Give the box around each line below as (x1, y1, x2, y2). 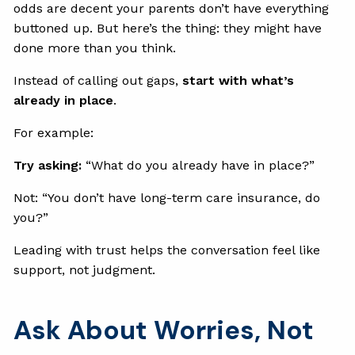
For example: (13, 124, 94, 140)
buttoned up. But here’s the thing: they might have (13, 20, 323, 36)
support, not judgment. (13, 261, 156, 277)
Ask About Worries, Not (13, 312, 315, 347)
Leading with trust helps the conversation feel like (13, 242, 321, 258)
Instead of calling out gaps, (13, 72, 183, 88)
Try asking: (13, 157, 82, 173)
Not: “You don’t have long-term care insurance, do (13, 189, 321, 205)
